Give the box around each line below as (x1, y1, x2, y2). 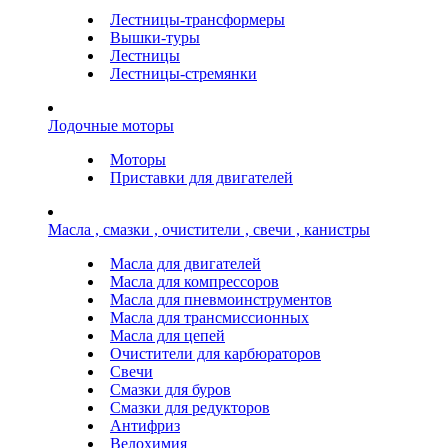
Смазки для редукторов (110, 398, 270, 416)
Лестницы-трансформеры (110, 10, 285, 28)
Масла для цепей (110, 326, 225, 344)
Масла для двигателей (110, 254, 261, 272)
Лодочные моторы (48, 116, 174, 134)
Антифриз (110, 416, 180, 434)
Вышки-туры (110, 28, 200, 46)
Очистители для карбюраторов (110, 344, 321, 362)
